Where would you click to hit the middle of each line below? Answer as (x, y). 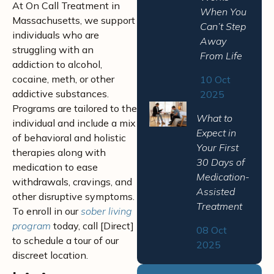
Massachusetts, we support (74, 20)
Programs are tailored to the (75, 108)
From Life (221, 56)
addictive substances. (61, 94)
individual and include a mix (74, 123)
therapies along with (59, 152)
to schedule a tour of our (65, 240)
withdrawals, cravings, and (72, 182)
